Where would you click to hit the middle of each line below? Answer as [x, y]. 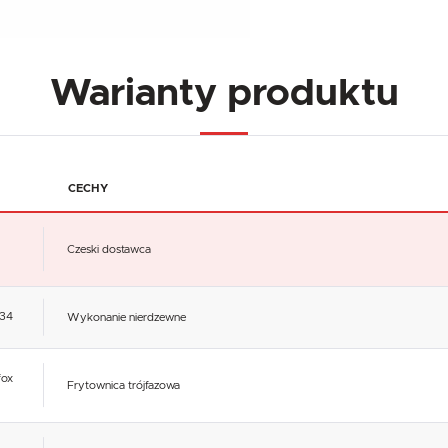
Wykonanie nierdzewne [126, 317]
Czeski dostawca [108, 249]
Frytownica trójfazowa [123, 385]
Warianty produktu [224, 93]
